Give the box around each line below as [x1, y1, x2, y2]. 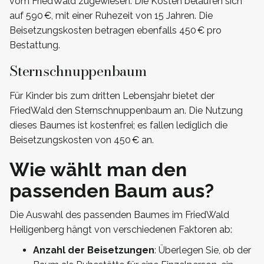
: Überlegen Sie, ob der [154, 244, 251, 256]
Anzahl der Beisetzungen [33, 244, 154, 256]
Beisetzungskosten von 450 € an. [9, 134, 154, 146]
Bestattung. [9, 39, 60, 51]
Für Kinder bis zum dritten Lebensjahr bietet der [9, 90, 214, 101]
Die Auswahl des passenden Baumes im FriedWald [9, 209, 229, 220]
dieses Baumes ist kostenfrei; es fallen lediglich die [9, 119, 227, 131]
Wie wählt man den [9, 158, 187, 180]
